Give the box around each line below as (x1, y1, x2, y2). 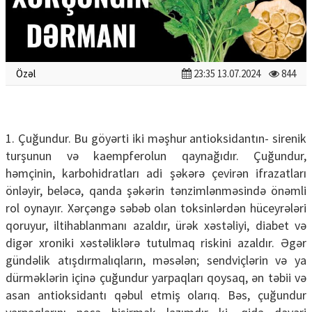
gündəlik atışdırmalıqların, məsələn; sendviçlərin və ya (6, 252, 306, 269)
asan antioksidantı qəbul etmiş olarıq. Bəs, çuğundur (6, 287, 306, 304)
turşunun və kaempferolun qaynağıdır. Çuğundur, (6, 148, 306, 164)
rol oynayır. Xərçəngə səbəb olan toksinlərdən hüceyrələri (6, 200, 306, 217)
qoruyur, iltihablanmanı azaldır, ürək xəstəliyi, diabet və (6, 217, 306, 234)
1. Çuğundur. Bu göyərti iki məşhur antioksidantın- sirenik (6, 130, 306, 147)
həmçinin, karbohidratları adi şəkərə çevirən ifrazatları (6, 165, 306, 182)
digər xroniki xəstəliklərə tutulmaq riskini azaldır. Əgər (6, 235, 306, 251)
